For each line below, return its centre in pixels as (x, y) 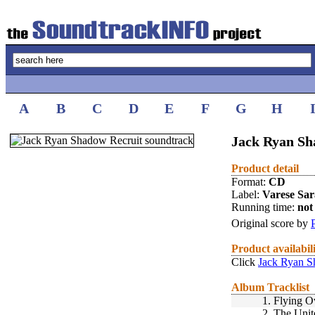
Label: (247, 194)
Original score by (271, 223)
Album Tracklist (270, 287)
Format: (250, 182)
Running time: (264, 207)
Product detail (265, 168)
